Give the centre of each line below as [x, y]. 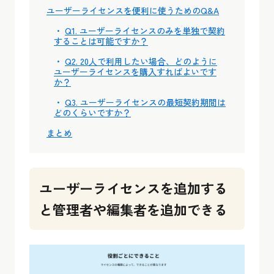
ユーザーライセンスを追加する [133, 188]
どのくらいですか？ [92, 113]
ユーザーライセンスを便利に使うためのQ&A [133, 10]
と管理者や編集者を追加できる [133, 209]
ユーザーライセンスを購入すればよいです [135, 72]
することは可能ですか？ [101, 41]
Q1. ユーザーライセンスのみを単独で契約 [145, 31]
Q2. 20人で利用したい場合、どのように [141, 61]
